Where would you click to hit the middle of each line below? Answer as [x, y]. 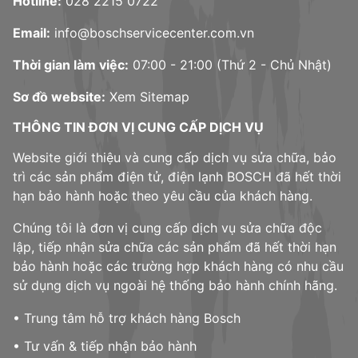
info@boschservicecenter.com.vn [154, 33]
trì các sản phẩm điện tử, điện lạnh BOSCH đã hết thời [177, 177]
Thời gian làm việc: [71, 65]
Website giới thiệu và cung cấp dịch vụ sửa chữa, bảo [175, 158]
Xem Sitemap [149, 97]
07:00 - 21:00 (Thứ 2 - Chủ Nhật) [230, 65]
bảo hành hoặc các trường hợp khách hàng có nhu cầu [178, 267]
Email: [32, 33]
